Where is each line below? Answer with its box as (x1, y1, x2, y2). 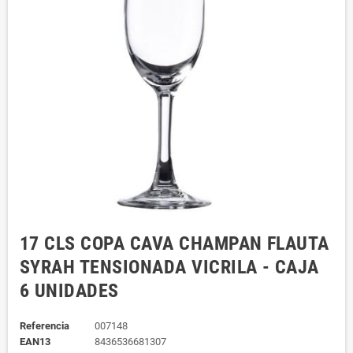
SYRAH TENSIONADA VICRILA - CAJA (20, 256, 319, 279)
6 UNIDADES (20, 280, 119, 303)
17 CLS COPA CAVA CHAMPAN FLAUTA (20, 232, 329, 255)
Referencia (20, 320, 69, 333)
